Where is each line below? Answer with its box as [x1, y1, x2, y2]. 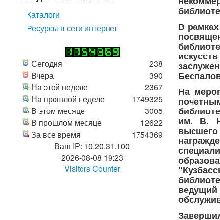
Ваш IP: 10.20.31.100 [55, 140, 130, 152]
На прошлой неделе [31, 93, 105, 105]
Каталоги [27, 9, 60, 20]
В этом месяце [31, 105, 85, 116]
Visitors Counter [64, 163, 120, 174]
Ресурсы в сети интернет [27, 23, 117, 34]
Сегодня [31, 58, 62, 69]
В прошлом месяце [31, 117, 102, 128]
